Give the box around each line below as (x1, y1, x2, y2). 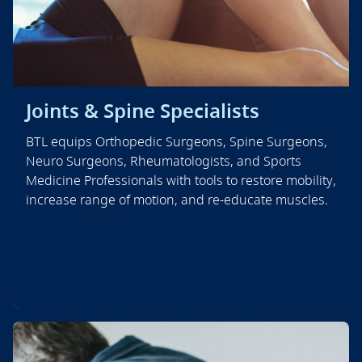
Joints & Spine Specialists (26, 97, 259, 124)
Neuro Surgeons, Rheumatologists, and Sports (26, 152, 301, 170)
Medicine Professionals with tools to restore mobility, (26, 171, 336, 190)
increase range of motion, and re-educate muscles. (26, 191, 328, 209)
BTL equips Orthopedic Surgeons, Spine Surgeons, (26, 133, 327, 151)
